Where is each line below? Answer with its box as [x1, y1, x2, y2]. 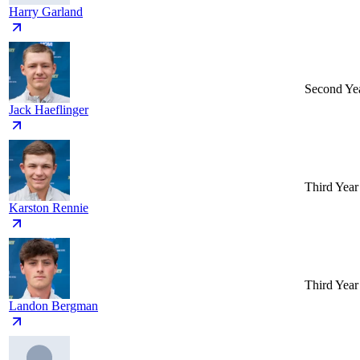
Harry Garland [9, 5, 83, 19]
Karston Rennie [9, 201, 88, 215]
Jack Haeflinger [9, 103, 88, 117]
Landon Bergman [9, 299, 98, 313]
